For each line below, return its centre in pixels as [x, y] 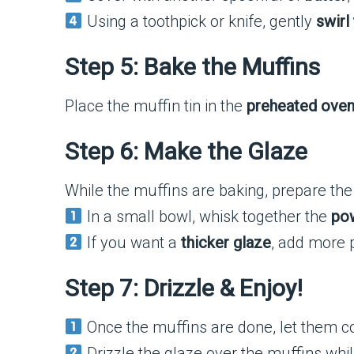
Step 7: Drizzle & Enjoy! [184, 288]
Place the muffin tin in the [156, 106]
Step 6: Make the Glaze [186, 151]
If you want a [132, 243]
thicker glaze [226, 243]
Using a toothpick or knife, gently [199, 21]
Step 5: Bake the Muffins [192, 67]
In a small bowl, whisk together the [207, 217]
